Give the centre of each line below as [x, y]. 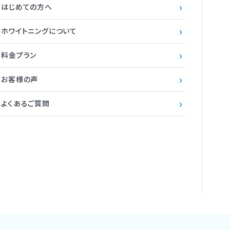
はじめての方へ [27, 7]
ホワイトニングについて [39, 31]
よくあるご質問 [25, 103]
